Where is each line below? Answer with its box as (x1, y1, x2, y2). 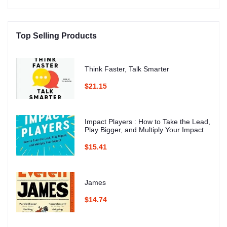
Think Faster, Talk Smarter (84, 65, 169, 73)
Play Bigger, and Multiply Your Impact (84, 126, 204, 134)
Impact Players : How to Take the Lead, (84, 118, 210, 126)
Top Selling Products (16, 31, 97, 40)
